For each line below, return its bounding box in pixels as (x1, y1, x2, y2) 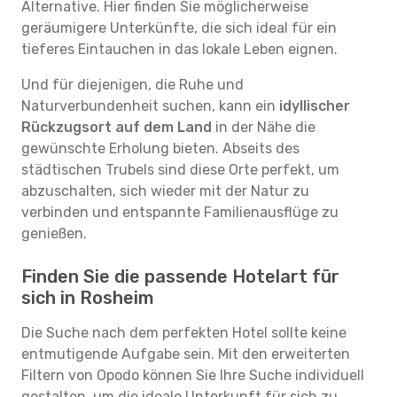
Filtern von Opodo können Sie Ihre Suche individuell (21, 367, 364, 384)
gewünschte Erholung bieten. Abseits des (21, 140, 300, 157)
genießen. (21, 225, 87, 242)
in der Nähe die (212, 119, 315, 136)
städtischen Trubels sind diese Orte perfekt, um (21, 161, 339, 178)
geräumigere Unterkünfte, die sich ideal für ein (21, 19, 337, 36)
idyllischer (279, 97, 350, 114)
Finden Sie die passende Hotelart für (21, 266, 339, 287)
